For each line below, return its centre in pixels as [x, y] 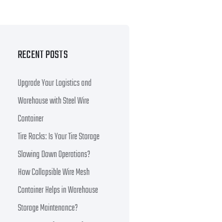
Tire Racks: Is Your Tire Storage [59, 137]
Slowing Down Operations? [54, 155]
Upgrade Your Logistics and [55, 83]
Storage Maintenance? [48, 208]
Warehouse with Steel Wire [54, 101]
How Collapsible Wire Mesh [54, 173]
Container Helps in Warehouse [58, 191]
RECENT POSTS [43, 55]
